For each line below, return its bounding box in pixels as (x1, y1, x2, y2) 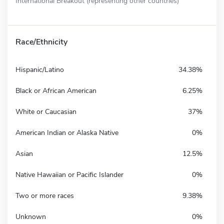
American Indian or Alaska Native (15, 127, 118, 137)
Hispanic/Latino (15, 64, 64, 74)
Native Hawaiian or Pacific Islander (15, 169, 123, 179)
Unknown (15, 211, 46, 221)
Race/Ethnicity (15, 36, 67, 47)
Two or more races (15, 190, 74, 200)
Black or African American (15, 85, 96, 95)
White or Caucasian (15, 106, 76, 116)
